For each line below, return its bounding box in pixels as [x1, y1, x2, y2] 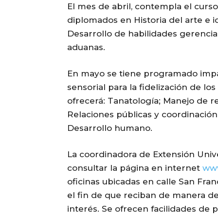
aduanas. [67, 42, 105, 52]
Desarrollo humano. [67, 123, 152, 133]
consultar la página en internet [67, 163, 202, 173]
